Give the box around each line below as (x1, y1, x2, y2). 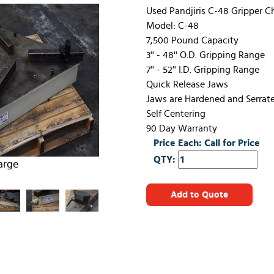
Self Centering (146, 109, 206, 119)
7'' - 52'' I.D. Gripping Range (146, 65, 259, 75)
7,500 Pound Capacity (146, 35, 239, 45)
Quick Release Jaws (146, 80, 228, 89)
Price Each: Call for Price (153, 138, 260, 148)
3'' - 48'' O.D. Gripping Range (146, 50, 265, 60)
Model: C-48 (146, 21, 199, 31)
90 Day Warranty (146, 124, 217, 133)
